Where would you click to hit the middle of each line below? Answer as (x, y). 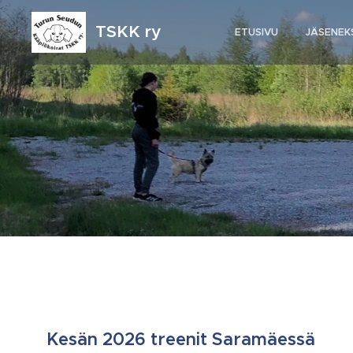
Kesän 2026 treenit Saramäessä (180, 339)
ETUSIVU (256, 32)
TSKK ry (128, 32)
